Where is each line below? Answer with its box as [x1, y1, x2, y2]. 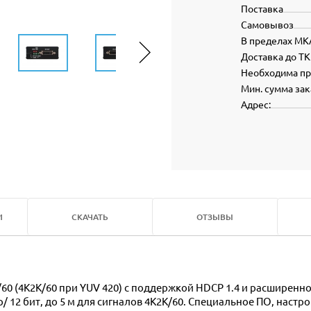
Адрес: [240, 98, 271, 110]
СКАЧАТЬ [72, 211, 108, 223]
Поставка [240, 2, 283, 15]
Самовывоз [240, 18, 294, 31]
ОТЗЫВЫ [196, 211, 233, 223]
